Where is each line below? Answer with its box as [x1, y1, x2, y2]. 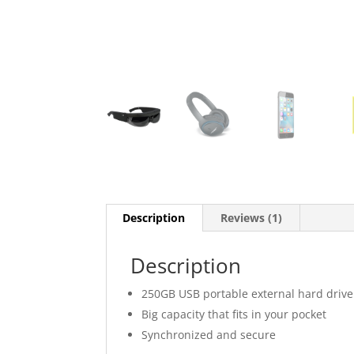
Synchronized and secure [141, 327, 277, 343]
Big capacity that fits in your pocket [141, 307, 327, 322]
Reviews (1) [220, 210, 283, 226]
